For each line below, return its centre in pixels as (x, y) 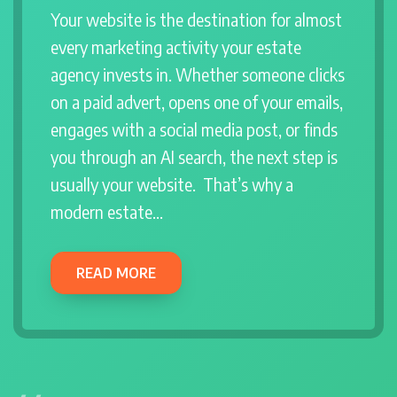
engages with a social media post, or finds (194, 130)
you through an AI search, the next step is (194, 157)
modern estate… (107, 212)
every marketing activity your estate (176, 47)
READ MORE (116, 273)
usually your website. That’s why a (172, 185)
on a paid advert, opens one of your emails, (197, 102)
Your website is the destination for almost (196, 20)
